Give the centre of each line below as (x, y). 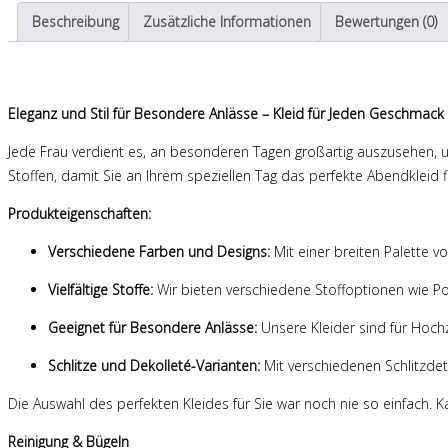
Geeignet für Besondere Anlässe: (152, 328)
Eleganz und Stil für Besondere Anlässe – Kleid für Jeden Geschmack (226, 114)
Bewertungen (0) (386, 21)
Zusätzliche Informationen (227, 21)
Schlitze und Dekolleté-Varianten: (154, 366)
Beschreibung (75, 21)
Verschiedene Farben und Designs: (159, 252)
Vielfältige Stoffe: (100, 290)
